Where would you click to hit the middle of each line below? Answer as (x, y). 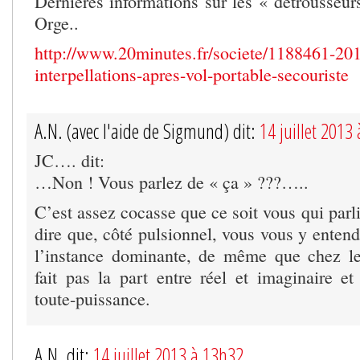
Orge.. (57, 22)
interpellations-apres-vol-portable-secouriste (192, 74)
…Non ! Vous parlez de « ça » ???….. (172, 182)
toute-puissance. (92, 298)
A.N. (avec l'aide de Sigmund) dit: (147, 131)
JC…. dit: (70, 160)
